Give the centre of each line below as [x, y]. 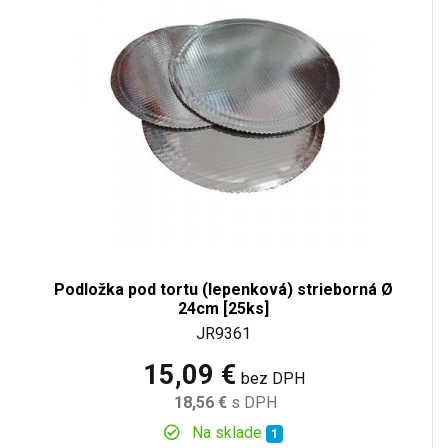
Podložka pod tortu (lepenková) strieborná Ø [223, 289]
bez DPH [272, 378]
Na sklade [227, 432]
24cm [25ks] [223, 308]
